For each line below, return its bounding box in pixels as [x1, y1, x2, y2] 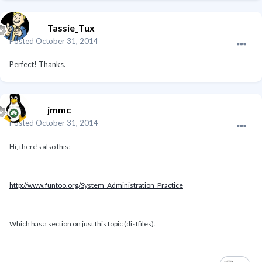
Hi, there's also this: [9, 142, 70, 151]
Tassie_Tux [47, 22, 95, 34]
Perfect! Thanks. [9, 60, 65, 70]
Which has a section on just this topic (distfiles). [9, 219, 156, 229]
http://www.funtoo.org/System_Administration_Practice [9, 181, 183, 190]
